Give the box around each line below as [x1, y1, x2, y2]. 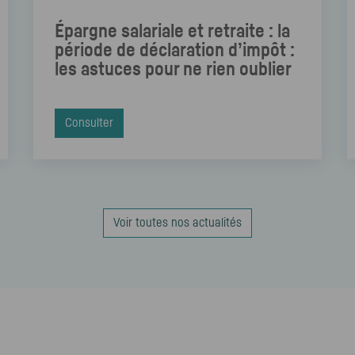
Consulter [64, 116, 113, 129]
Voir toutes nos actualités [113, 216, 242, 229]
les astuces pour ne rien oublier [54, 60, 292, 80]
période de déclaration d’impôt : [54, 41, 295, 61]
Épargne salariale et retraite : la [54, 22, 290, 42]
